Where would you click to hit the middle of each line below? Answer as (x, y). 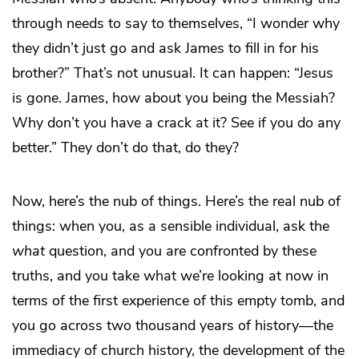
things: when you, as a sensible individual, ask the (171, 226)
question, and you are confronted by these (181, 250)
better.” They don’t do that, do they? (125, 147)
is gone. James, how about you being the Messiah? (173, 97)
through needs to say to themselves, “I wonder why (176, 23)
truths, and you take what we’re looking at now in (170, 275)
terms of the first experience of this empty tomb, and (178, 300)
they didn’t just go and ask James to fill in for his (165, 48)
